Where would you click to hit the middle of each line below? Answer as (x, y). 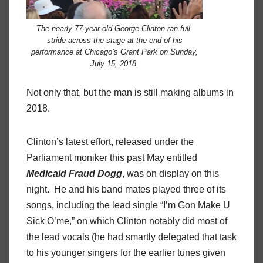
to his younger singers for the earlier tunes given (126, 253)
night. (38, 190)
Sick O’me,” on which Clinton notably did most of (127, 221)
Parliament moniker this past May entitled (112, 158)
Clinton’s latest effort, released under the (110, 142)
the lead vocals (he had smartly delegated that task (131, 237)
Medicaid (46, 174)
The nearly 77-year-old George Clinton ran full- (114, 28)
